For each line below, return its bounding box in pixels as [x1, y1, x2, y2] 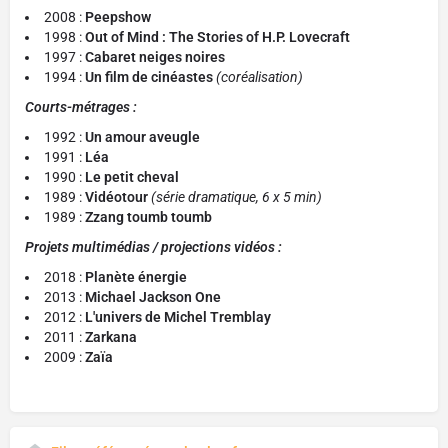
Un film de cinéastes [85, 69, 216, 85]
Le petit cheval [85, 169, 179, 185]
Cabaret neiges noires [85, 49, 225, 65]
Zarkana [85, 329, 137, 345]
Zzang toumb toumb [85, 209, 212, 225]
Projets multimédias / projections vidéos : [25, 239, 285, 255]
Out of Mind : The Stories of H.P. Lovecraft [85, 29, 350, 45]
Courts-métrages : [25, 99, 140, 115]
